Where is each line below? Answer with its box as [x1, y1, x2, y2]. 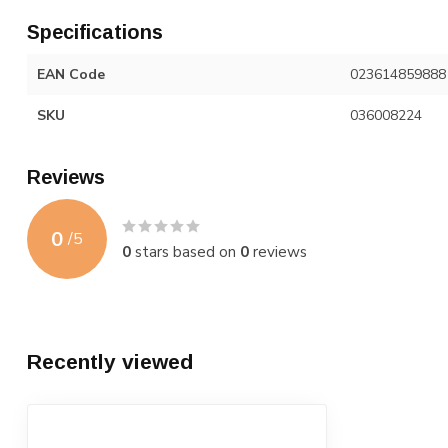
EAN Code [37, 65, 105, 85]
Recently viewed [27, 350, 193, 374]
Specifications [27, 21, 163, 44]
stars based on [131, 241, 240, 263]
